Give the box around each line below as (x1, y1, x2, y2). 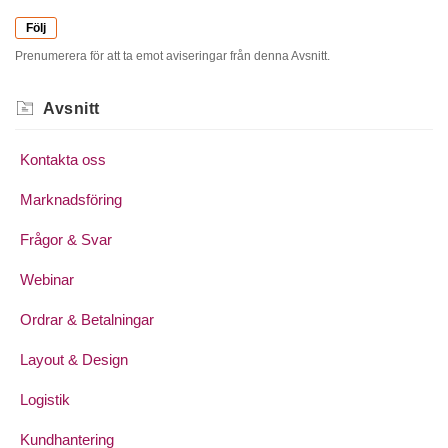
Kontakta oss (20, 151, 106, 169)
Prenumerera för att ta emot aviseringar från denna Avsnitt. (15, 49, 330, 64)
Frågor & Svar (20, 231, 112, 249)
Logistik (20, 391, 70, 409)
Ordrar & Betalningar (20, 311, 154, 329)
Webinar (20, 271, 74, 289)
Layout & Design (20, 351, 128, 369)
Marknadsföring (20, 191, 122, 209)
